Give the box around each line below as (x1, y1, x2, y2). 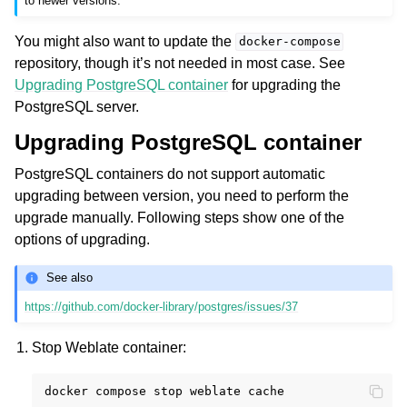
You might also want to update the (15, 33, 235, 49)
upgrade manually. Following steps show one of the (15, 209, 344, 225)
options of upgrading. (15, 231, 150, 247)
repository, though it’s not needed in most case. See (15, 55, 345, 71)
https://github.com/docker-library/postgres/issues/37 (25, 300, 299, 314)
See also (46, 271, 94, 285)
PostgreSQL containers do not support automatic (15, 165, 325, 182)
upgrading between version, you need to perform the (15, 187, 349, 203)
